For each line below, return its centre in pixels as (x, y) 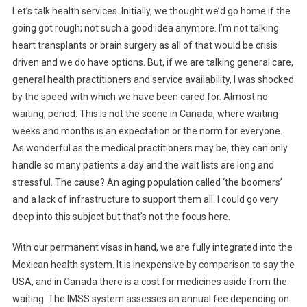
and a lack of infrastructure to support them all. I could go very (145, 200)
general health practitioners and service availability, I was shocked (153, 80)
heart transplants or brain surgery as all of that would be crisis (145, 46)
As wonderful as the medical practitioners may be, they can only (150, 148)
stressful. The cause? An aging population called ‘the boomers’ (147, 183)
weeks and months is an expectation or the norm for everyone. (147, 131)
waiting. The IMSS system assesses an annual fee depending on (150, 299)
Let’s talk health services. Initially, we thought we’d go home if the (151, 11)
